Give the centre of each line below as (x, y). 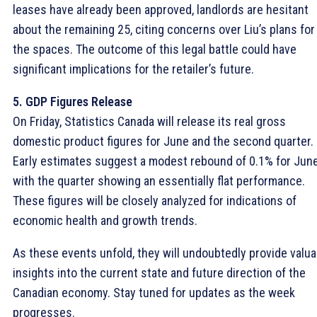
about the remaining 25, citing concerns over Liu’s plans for (164, 30)
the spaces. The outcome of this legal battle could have (155, 50)
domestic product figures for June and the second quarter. (163, 142)
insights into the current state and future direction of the (159, 273)
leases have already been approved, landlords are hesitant (161, 10)
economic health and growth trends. (105, 221)
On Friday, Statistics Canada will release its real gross (149, 122)
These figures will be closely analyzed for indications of (155, 201)
